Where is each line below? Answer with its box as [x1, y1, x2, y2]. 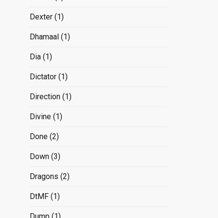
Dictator [29, 72, 56, 81]
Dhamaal [29, 32, 59, 41]
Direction [29, 91, 60, 101]
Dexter [29, 12, 53, 21]
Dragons [29, 171, 58, 181]
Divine [29, 111, 51, 121]
